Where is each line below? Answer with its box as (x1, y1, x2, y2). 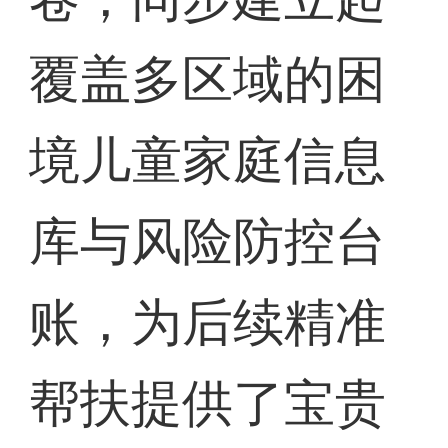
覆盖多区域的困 (29, 51, 387, 109)
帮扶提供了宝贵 (29, 375, 387, 433)
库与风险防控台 (29, 213, 387, 271)
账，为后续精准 (29, 294, 387, 352)
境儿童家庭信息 (29, 132, 387, 190)
